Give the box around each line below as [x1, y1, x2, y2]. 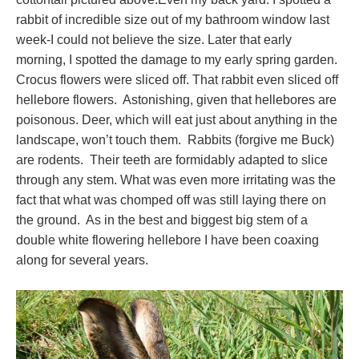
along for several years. [16, 253, 148, 268]
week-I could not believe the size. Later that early [16, 33, 292, 47]
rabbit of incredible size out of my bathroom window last [16, 13, 329, 27]
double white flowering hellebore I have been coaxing [16, 233, 319, 248]
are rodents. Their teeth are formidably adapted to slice [16, 153, 328, 167]
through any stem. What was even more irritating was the [16, 173, 336, 188]
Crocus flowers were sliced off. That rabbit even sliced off [16, 73, 338, 87]
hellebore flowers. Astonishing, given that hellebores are [16, 93, 337, 107]
